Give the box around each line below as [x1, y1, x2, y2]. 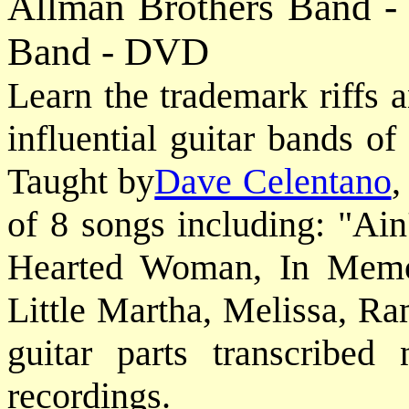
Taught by [7, 161, 155, 202]
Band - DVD [7, 30, 209, 73]
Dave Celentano [154, 161, 392, 202]
